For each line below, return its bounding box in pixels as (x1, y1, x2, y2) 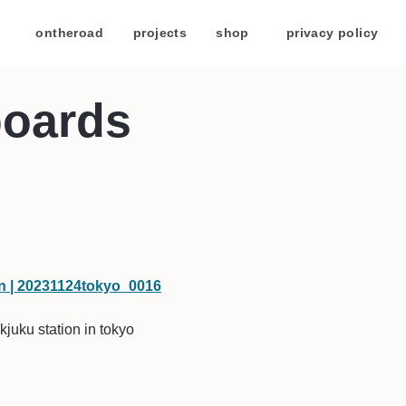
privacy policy (285, 24, 379, 40)
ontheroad (35, 24, 104, 40)
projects (132, 24, 188, 40)
